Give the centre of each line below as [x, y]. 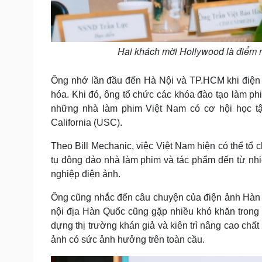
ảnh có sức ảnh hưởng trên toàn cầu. [128, 240]
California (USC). [87, 123]
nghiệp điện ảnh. [86, 174]
